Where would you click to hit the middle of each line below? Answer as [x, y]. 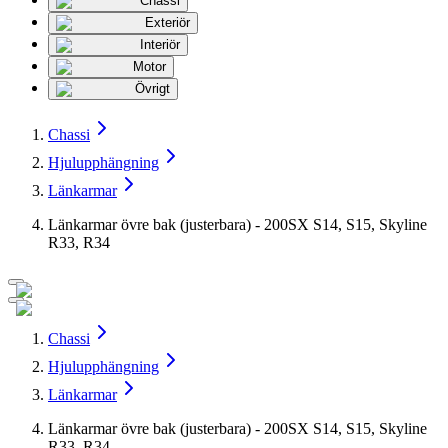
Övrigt [152, 89]
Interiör [160, 45]
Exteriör [167, 23]
